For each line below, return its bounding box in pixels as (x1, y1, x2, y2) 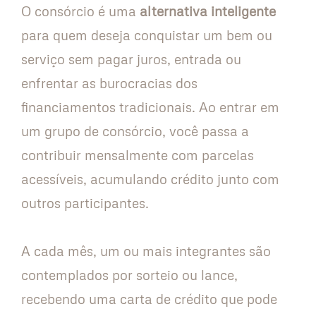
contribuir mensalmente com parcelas (21, 147, 254, 164)
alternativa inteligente (136, 3, 276, 20)
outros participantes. (21, 195, 149, 212)
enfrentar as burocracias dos (21, 75, 197, 92)
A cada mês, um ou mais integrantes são (21, 243, 271, 260)
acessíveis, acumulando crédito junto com (21, 171, 279, 188)
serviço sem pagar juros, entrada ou (21, 51, 241, 68)
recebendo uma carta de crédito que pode (21, 291, 277, 308)
